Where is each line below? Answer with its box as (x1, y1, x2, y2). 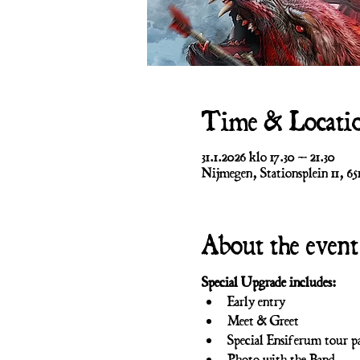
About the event (201, 228, 358, 264)
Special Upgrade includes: (201, 273, 336, 292)
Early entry (227, 292, 285, 312)
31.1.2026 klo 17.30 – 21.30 (201, 148, 335, 167)
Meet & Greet (227, 312, 299, 331)
